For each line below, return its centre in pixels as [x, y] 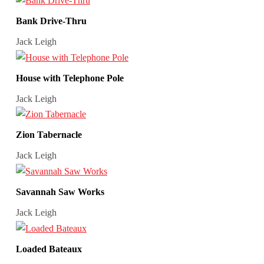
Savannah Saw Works [60, 192]
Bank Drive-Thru [51, 21]
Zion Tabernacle [49, 135]
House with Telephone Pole [70, 78]
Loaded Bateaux [49, 249]
